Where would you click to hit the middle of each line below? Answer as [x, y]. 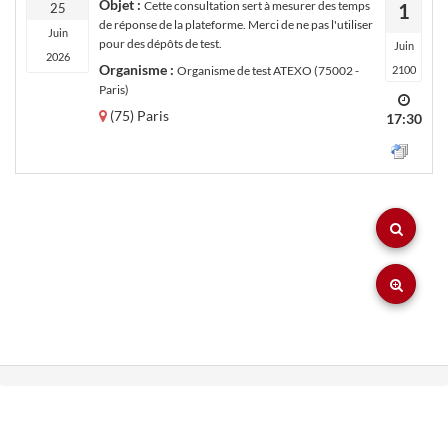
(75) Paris [139, 115]
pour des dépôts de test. [160, 43]
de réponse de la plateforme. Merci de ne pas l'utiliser [236, 24]
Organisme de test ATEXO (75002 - [268, 70]
